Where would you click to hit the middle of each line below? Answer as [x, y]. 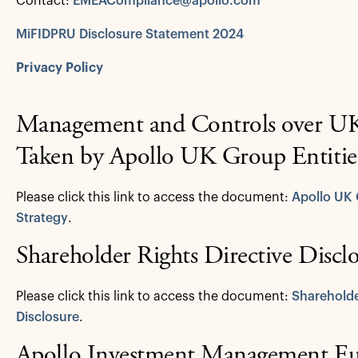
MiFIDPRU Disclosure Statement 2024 [129, 34]
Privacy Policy [59, 68]
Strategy [42, 218]
